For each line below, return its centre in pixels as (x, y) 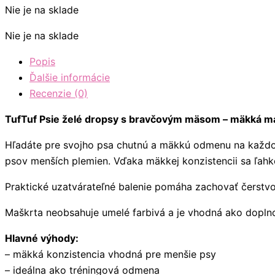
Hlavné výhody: (42, 238)
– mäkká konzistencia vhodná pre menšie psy (110, 254)
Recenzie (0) (59, 93)
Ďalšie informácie (70, 77)
